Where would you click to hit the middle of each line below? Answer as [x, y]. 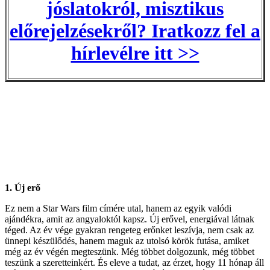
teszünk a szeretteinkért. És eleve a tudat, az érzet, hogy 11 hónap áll [134, 263]
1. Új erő [23, 188]
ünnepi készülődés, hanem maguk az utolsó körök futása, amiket [127, 241]
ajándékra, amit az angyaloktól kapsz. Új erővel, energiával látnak [130, 219]
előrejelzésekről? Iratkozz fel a [135, 31]
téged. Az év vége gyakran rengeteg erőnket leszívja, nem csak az [129, 230]
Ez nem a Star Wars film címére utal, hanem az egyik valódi [118, 209]
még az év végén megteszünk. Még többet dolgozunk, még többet [130, 252]
